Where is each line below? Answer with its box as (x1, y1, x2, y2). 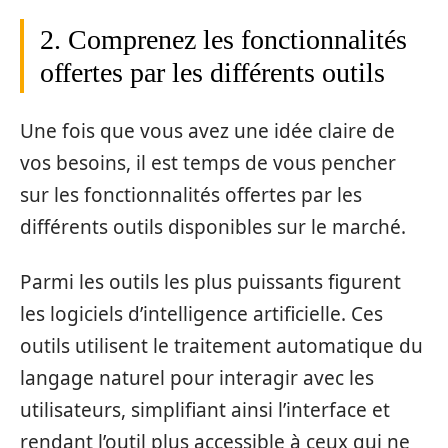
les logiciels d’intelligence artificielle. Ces (20, 300, 383, 327)
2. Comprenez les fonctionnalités (40, 23, 407, 55)
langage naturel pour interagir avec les (20, 364, 374, 391)
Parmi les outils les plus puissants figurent (20, 268, 401, 295)
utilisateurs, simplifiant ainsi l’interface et (20, 396, 390, 423)
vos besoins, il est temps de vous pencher (20, 150, 396, 177)
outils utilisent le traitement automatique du (20, 332, 423, 359)
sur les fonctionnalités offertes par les (20, 182, 362, 209)
